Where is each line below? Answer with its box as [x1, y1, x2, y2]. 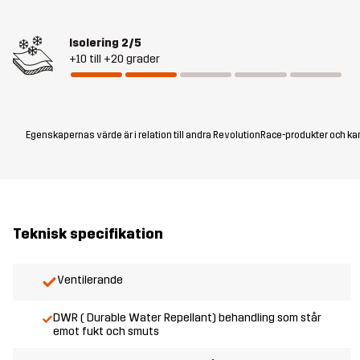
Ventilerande [57, 273, 123, 288]
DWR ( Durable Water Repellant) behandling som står [53, 310, 322, 325]
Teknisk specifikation [13, 224, 163, 243]
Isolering [69, 36, 119, 51]
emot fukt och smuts [53, 324, 160, 338]
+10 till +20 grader [69, 52, 160, 67]
